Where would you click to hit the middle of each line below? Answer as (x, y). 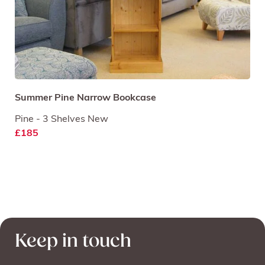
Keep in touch (73, 242)
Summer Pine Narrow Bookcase (85, 98)
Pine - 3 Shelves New (62, 119)
